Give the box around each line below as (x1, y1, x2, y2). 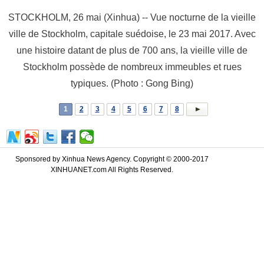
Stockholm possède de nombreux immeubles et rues (22, 61, 242, 72)
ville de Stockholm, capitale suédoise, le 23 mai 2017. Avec (8, 28, 256, 39)
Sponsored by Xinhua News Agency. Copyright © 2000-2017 (15, 154, 209, 163)
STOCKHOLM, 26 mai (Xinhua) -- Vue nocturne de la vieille (8, 12, 256, 22)
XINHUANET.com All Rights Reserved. (51, 165, 173, 174)
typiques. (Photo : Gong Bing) (71, 78, 193, 88)
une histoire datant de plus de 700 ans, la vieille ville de (16, 45, 247, 55)
